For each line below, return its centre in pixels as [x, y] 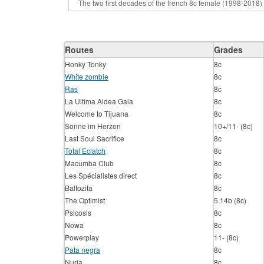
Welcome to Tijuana [97, 113]
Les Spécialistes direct [101, 175]
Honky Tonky [85, 64]
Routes [79, 49]
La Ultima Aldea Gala [99, 101]
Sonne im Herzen [93, 126]
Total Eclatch [85, 151]
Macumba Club [89, 163]
